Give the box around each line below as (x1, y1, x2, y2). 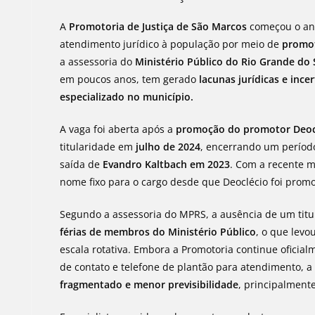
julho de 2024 (136, 140, 201, 153)
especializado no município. (60, 90, 194, 103)
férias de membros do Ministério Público (60, 225, 257, 238)
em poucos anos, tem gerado (60, 72, 200, 86)
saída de (60, 157, 103, 171)
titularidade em (60, 140, 136, 153)
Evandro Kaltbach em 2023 (103, 157, 231, 171)
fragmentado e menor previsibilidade (60, 278, 239, 291)
